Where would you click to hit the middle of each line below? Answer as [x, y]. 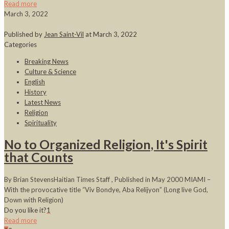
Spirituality [41, 122]
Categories [20, 44]
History [36, 92]
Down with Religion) [34, 200]
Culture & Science [50, 71]
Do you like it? [25, 210]
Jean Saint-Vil [64, 34]
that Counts [39, 157]
